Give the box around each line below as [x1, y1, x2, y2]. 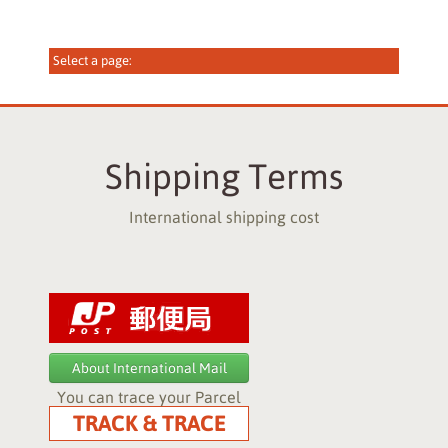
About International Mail [71, 360, 227, 376]
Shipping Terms [105, 156, 343, 196]
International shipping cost [129, 208, 319, 226]
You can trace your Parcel [57, 388, 241, 406]
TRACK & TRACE [72, 410, 226, 436]
